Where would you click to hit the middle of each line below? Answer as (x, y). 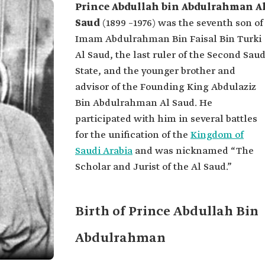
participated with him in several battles (166, 119)
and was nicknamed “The (193, 151)
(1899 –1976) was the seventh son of (182, 23)
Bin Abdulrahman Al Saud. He (144, 103)
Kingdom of (217, 135)
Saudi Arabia (104, 151)
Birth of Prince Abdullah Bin (167, 212)
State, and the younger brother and (155, 71)
